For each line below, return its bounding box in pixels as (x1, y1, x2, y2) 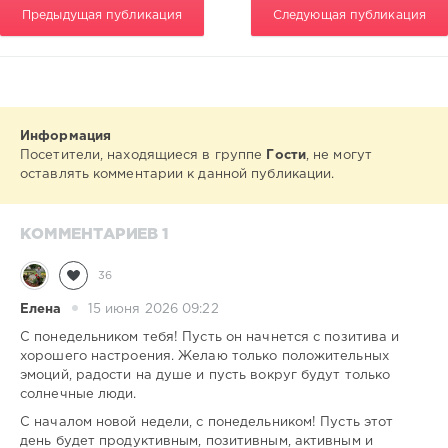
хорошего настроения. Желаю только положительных (20, 351, 389, 363)
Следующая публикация (272, 10, 426, 22)
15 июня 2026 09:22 (87, 303, 219, 315)
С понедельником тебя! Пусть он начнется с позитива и (20, 332, 400, 344)
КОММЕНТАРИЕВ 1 (20, 228, 169, 242)
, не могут (305, 150, 373, 162)
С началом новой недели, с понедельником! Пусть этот (20, 417, 394, 429)
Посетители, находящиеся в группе (20, 150, 267, 162)
